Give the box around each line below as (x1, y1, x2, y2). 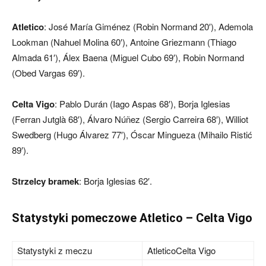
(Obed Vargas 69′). (12, 66, 85, 79)
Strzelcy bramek (12, 175, 79, 188)
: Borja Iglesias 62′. (79, 175, 152, 187)
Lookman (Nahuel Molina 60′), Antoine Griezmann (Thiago (12, 36, 236, 48)
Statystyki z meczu (17, 244, 92, 256)
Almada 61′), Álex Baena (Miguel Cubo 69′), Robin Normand (12, 51, 244, 64)
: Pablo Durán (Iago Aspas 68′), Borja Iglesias (55, 97, 230, 110)
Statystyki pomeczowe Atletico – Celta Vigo (12, 211, 252, 225)
